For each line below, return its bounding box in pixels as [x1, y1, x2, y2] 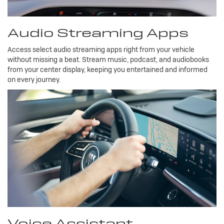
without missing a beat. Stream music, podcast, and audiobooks [7, 54, 209, 64]
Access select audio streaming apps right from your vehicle [7, 44, 194, 54]
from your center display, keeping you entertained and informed [7, 64, 207, 74]
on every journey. [7, 74, 60, 84]
